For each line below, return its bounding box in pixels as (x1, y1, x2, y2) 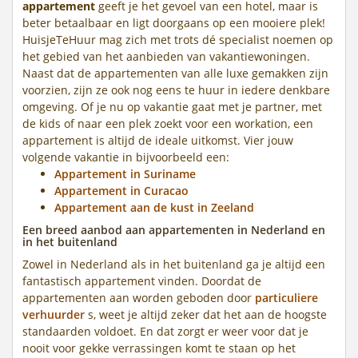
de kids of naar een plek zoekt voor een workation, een (22, 115, 313, 131)
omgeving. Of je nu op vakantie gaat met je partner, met (22, 98, 322, 114)
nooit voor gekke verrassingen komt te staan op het (22, 340, 296, 356)
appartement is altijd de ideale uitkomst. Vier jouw (22, 132, 293, 148)
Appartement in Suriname (54, 165, 196, 181)
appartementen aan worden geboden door (22, 289, 255, 305)
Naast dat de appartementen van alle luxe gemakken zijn (22, 65, 328, 81)
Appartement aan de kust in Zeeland (54, 199, 254, 215)
